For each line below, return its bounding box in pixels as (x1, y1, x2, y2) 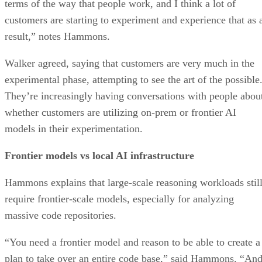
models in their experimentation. (5, 122, 143, 135)
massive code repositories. (5, 209, 116, 221)
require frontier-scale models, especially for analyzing (5, 192, 234, 205)
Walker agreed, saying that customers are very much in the (5, 57, 254, 69)
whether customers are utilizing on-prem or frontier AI (5, 106, 236, 118)
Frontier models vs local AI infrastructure (5, 149, 194, 161)
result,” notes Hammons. (5, 30, 110, 42)
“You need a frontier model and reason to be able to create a (5, 236, 260, 248)
